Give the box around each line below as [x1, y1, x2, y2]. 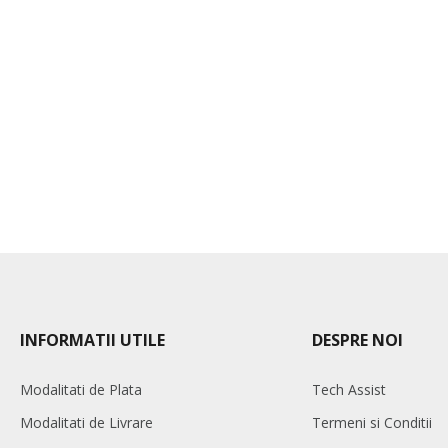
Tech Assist [311, 380, 386, 399]
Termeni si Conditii [311, 413, 432, 432]
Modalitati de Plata [20, 380, 142, 399]
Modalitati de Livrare [20, 413, 153, 432]
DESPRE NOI [311, 329, 403, 351]
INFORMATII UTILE [20, 329, 165, 351]
